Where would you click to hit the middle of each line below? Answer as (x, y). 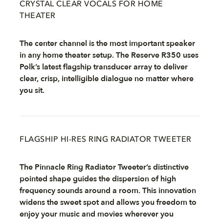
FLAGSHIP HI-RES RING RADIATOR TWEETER (106, 140)
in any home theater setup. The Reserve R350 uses (109, 55)
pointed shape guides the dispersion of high (98, 179)
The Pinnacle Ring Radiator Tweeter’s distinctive (104, 167)
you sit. (32, 90)
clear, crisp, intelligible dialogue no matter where (107, 78)
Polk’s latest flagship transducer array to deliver (104, 67)
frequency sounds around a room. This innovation (108, 190)
